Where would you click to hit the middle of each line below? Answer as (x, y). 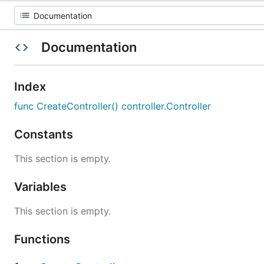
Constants (45, 134)
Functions (44, 239)
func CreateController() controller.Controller (113, 106)
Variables (42, 187)
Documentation (89, 47)
